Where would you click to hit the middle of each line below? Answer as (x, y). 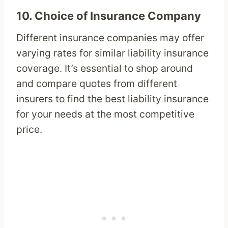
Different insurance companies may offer (110, 38)
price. (29, 130)
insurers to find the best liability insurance (112, 99)
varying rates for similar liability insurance (112, 53)
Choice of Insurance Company (118, 16)
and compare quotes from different (97, 84)
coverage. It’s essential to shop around (105, 68)
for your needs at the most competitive (105, 114)
